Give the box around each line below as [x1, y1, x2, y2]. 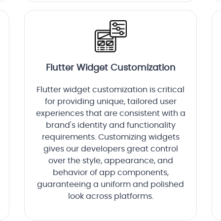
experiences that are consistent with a [36, 110, 185, 118]
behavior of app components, [52, 169, 169, 177]
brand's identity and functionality [45, 121, 176, 130]
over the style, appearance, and [48, 157, 173, 165]
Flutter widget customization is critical [37, 86, 184, 94]
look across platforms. [68, 192, 153, 201]
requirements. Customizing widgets [41, 133, 180, 142]
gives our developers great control [43, 145, 178, 153]
